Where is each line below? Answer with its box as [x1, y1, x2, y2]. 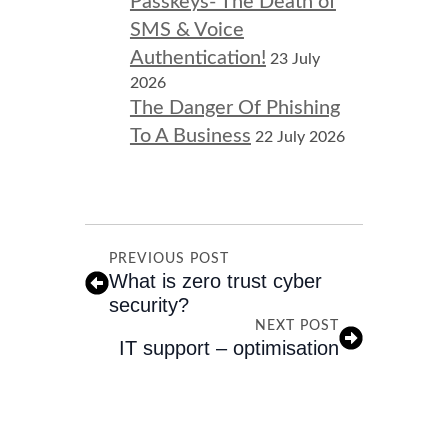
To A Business [129, 125, 251, 146]
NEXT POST [255, 318, 340, 333]
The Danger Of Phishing [129, 97, 340, 118]
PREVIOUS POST [108, 251, 229, 266]
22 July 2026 [254, 128, 345, 145]
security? [108, 293, 189, 316]
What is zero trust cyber [108, 269, 322, 292]
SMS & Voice [129, 19, 244, 40]
